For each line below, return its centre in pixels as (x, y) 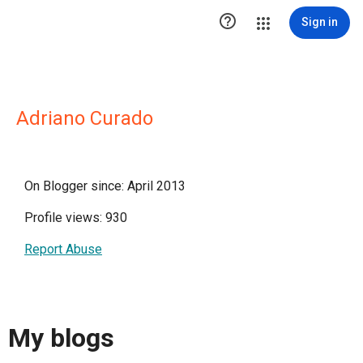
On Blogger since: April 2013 (105, 186)
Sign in (320, 22)
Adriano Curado (85, 118)
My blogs (61, 338)
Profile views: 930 (76, 218)
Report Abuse (63, 249)
